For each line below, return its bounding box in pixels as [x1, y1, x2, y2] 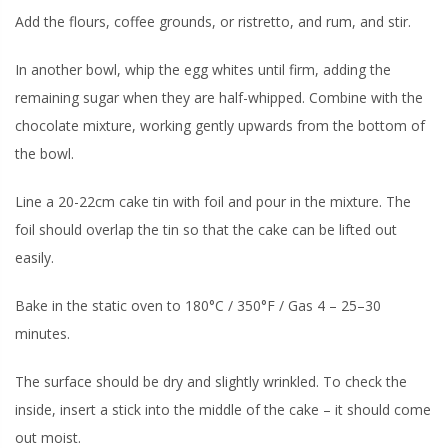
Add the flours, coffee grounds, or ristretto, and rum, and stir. [15, 12, 411, 32]
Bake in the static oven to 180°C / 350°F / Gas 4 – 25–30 [15, 296, 381, 316]
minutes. [15, 324, 70, 344]
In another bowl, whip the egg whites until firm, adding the [15, 60, 391, 80]
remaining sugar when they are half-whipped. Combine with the [15, 88, 423, 108]
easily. [15, 248, 54, 268]
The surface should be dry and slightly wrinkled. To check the [15, 372, 407, 392]
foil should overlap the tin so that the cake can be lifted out [15, 220, 397, 240]
